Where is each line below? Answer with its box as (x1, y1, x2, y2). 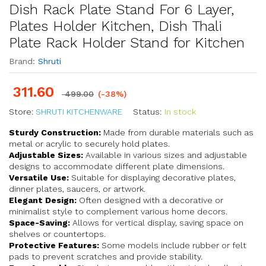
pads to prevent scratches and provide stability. (9, 252, 202, 261)
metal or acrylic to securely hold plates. (9, 139, 170, 148)
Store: (9, 107, 36, 116)
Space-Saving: (9, 218, 70, 227)
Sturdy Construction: (9, 128, 101, 137)
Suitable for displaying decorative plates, (69, 173, 236, 182)
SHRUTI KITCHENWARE (36, 107, 122, 116)
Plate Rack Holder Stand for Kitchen (9, 34, 245, 51)
